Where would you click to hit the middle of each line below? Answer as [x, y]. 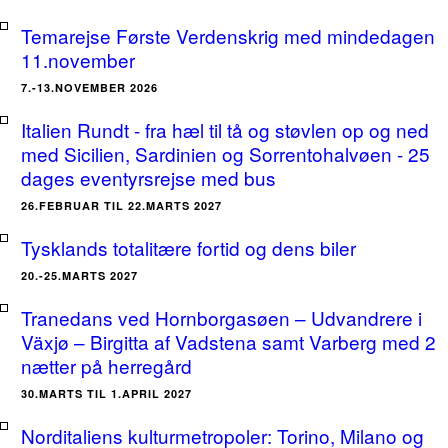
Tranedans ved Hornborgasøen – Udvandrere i [221, 317]
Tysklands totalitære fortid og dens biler [188, 247]
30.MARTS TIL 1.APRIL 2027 [106, 393]
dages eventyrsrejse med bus [148, 177]
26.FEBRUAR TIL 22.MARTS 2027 [121, 205]
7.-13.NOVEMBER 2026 [89, 87]
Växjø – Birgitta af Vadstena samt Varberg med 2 [228, 341]
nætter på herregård [106, 365]
